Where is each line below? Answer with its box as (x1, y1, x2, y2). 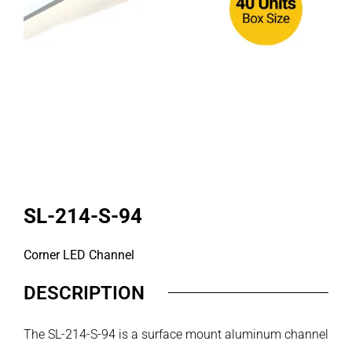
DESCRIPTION (24, 281, 145, 304)
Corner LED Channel (24, 247, 134, 262)
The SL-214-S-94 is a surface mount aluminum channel (24, 327, 328, 342)
